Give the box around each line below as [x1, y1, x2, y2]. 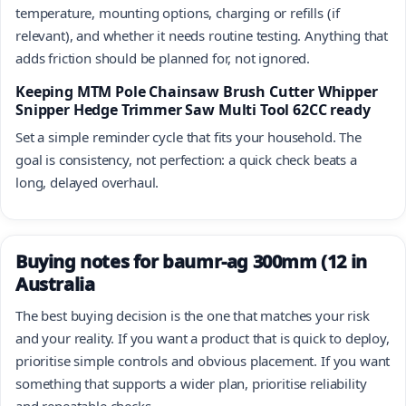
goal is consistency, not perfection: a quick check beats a [15, 150, 357, 169]
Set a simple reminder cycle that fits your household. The [15, 127, 362, 146]
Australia [15, 271, 95, 296]
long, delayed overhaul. [15, 172, 159, 191]
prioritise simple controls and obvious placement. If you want [15, 351, 391, 370]
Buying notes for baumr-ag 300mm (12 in [15, 248, 367, 274]
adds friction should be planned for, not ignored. [15, 48, 311, 67]
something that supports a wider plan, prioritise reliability [15, 373, 367, 392]
